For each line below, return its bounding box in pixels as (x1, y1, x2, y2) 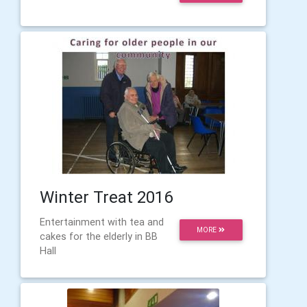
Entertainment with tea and (40, 216, 164, 228)
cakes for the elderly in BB (40, 230, 158, 243)
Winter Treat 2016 (40, 187, 173, 207)
